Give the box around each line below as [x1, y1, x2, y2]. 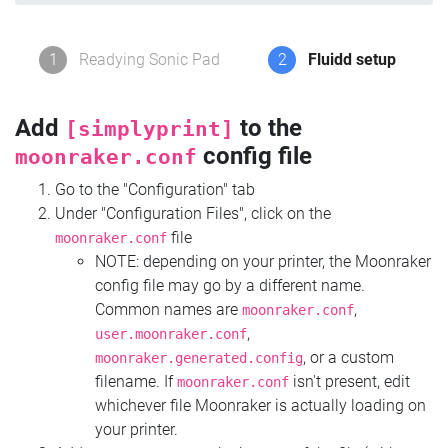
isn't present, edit [289, 372, 410, 392]
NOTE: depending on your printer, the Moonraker [95, 252, 431, 272]
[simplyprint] [65, 117, 234, 142]
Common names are [95, 300, 242, 320]
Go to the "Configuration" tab [55, 180, 255, 200]
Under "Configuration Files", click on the [55, 204, 331, 224]
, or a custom [303, 348, 394, 368]
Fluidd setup [308, 50, 396, 70]
